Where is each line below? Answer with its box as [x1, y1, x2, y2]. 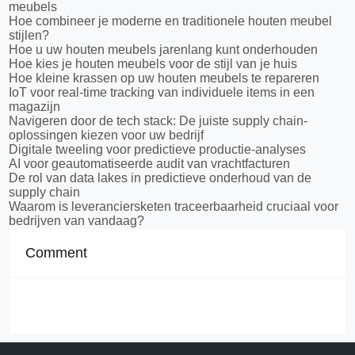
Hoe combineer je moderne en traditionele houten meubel [9, 14, 333, 28]
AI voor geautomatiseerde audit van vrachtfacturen [9, 157, 291, 170]
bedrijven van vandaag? [9, 214, 145, 227]
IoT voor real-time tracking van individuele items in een [9, 86, 315, 99]
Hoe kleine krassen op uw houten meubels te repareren [9, 71, 320, 85]
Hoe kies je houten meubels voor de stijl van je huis [9, 57, 298, 71]
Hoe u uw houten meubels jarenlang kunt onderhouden [9, 43, 319, 56]
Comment [25, 245, 88, 261]
